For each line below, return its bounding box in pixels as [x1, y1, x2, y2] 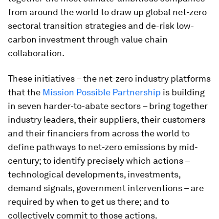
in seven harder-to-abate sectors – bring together [8, 100, 208, 111]
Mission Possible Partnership [43, 87, 161, 97]
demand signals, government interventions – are [8, 182, 204, 193]
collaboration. [8, 47, 65, 58]
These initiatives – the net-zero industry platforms [8, 73, 211, 84]
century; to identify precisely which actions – [8, 155, 190, 166]
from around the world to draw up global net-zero [8, 6, 207, 17]
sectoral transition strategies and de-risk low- [8, 20, 194, 31]
